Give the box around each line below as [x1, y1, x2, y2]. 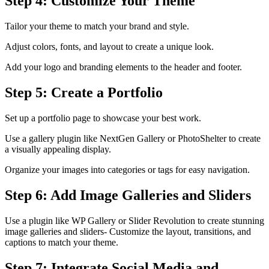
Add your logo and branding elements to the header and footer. [5, 61, 242, 72]
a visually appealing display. [5, 144, 111, 154]
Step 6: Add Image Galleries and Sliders [5, 187, 251, 203]
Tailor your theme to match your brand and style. [5, 20, 189, 31]
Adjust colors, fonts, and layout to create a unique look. [5, 41, 214, 52]
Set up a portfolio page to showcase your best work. [5, 112, 201, 123]
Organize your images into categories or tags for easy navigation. [5, 164, 250, 175]
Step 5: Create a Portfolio [5, 84, 163, 100]
